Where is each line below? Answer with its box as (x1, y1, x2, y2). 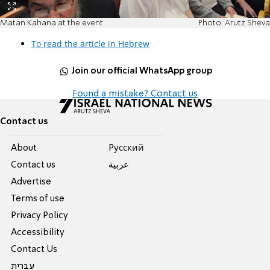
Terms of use (11, 195, 65, 204)
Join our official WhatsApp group (71, 66, 213, 75)
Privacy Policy (11, 212, 69, 221)
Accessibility (11, 228, 65, 237)
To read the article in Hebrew (31, 38, 149, 50)
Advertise (11, 178, 52, 187)
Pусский (108, 144, 144, 153)
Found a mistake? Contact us (72, 89, 198, 99)
